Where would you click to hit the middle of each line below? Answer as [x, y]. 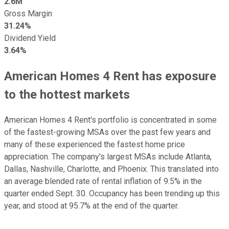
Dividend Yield [30, 38]
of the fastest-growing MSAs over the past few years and [107, 132]
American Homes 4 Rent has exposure [110, 76]
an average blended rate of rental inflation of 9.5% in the [103, 181]
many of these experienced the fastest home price [95, 144]
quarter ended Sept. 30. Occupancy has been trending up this [112, 193]
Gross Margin [28, 13]
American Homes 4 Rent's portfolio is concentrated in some [110, 120]
